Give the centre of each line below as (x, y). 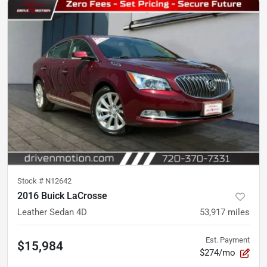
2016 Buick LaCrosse (62, 196)
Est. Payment (228, 240)
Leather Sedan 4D (52, 212)
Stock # (31, 181)
